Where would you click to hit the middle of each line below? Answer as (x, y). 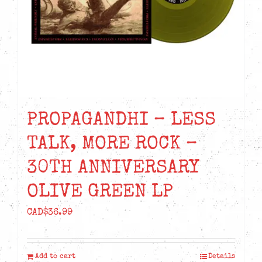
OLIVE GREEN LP (100, 193)
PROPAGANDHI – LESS (121, 121)
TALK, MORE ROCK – (112, 145)
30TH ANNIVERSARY (113, 169)
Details (222, 257)
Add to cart (55, 257)
